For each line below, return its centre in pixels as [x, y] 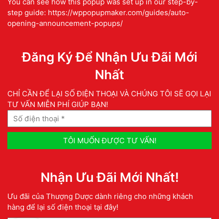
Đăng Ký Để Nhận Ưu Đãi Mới [109, 57]
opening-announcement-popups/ [65, 23]
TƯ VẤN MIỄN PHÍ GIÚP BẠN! [58, 105]
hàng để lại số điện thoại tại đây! [63, 207]
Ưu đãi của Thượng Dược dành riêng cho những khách [100, 197]
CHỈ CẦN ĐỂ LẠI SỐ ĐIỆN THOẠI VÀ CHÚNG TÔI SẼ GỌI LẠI [109, 94]
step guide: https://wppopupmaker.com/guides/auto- [98, 13]
